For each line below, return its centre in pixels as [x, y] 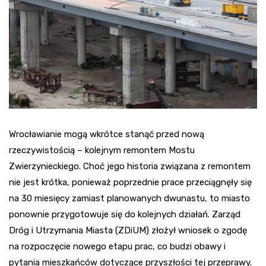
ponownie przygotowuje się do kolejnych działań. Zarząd [125, 215]
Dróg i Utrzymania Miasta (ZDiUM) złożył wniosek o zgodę [128, 231]
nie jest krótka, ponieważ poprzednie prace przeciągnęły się [130, 183]
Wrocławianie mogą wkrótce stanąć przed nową [107, 134]
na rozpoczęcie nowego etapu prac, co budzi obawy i [117, 247]
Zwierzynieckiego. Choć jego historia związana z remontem [130, 167]
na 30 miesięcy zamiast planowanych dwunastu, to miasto [129, 199]
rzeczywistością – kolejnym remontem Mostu [102, 151]
